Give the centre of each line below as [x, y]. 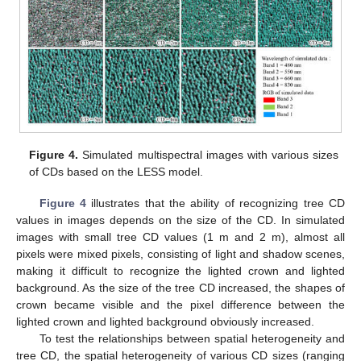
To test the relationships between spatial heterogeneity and [192, 338]
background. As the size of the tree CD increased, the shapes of [180, 287]
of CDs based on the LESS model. [116, 172]
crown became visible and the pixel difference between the [180, 304]
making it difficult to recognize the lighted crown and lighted [180, 270]
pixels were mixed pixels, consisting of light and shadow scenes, [180, 253]
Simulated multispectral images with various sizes [208, 155]
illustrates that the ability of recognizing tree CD [216, 203]
